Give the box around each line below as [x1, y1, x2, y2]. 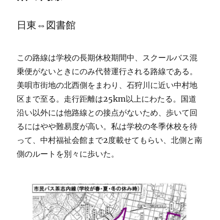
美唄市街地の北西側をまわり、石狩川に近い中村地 [17, 80, 198, 90]
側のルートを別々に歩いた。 [17, 149, 119, 159]
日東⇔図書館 [17, 19, 76, 31]
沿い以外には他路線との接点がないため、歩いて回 [17, 108, 198, 117]
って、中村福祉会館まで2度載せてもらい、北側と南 [17, 135, 203, 145]
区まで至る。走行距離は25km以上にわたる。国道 [17, 94, 197, 104]
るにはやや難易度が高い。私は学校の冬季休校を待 [17, 121, 198, 131]
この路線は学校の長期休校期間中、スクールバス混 [17, 53, 198, 62]
